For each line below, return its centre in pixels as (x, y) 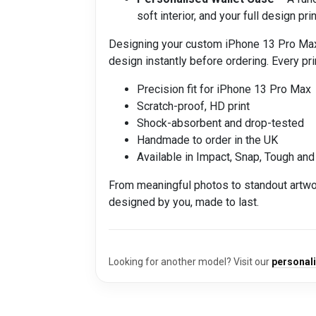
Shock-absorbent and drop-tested (220, 123)
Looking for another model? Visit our (190, 261)
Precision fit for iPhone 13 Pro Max (224, 89)
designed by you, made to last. (184, 202)
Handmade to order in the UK (207, 140)
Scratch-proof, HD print (193, 106)
